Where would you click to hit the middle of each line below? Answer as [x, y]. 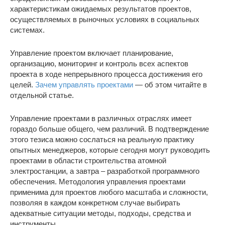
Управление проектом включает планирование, [92, 53]
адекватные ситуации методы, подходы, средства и [100, 213]
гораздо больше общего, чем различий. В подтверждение [109, 129]
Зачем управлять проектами [84, 85]
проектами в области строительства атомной [88, 161]
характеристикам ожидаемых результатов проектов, [101, 9]
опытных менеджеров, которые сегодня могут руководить [110, 150]
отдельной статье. [42, 95]
